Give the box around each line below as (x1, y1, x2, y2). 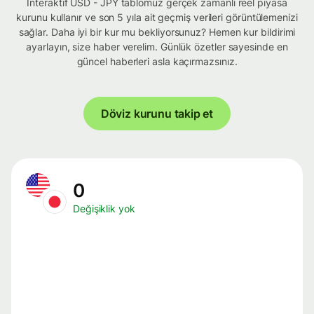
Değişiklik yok (73, 203, 135, 215)
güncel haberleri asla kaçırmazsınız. (76, 55, 238, 68)
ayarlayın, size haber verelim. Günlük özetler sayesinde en (26, 41, 288, 53)
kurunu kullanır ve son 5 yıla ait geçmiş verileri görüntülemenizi (16, 11, 298, 24)
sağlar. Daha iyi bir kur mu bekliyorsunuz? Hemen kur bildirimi (18, 26, 296, 39)
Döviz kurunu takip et (100, 107, 214, 121)
